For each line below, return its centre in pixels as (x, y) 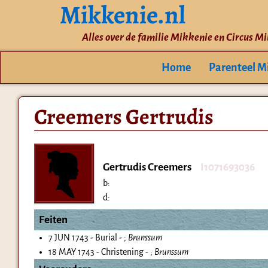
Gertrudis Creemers (147, 167)
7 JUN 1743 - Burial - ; (88, 238)
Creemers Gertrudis (124, 117)
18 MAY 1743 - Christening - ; (101, 252)
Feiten (53, 220)
